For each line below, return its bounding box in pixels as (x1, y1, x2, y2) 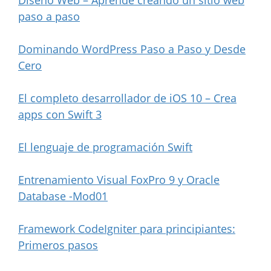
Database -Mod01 (18, 188, 108, 203)
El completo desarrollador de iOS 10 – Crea (18, 90, 237, 105)
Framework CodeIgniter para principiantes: (18, 221, 235, 236)
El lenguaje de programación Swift (18, 139, 192, 154)
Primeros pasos (18, 237, 98, 252)
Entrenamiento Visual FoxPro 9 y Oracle (18, 172, 220, 187)
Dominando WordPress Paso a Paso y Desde (18, 41, 246, 56)
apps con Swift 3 (18, 106, 102, 122)
